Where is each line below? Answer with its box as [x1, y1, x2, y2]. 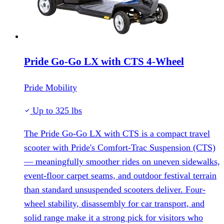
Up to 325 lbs [30, 105, 82, 115]
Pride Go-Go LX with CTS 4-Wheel [24, 55, 184, 67]
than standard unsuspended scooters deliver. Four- [24, 184, 205, 194]
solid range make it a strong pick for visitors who [24, 212, 203, 222]
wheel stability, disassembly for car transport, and [24, 198, 204, 208]
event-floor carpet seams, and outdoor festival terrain [24, 170, 216, 180]
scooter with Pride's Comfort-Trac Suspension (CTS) [24, 142, 215, 152]
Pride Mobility [24, 82, 77, 92]
